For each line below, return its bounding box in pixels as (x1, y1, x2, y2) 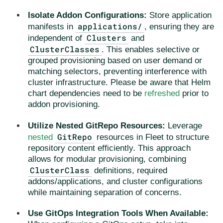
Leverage (165, 120, 202, 130)
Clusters (87, 32, 127, 43)
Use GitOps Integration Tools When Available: (28, 208, 209, 218)
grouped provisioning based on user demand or (28, 56, 202, 66)
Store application (147, 10, 212, 20)
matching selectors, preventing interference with (28, 67, 207, 77)
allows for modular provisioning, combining (28, 154, 186, 164)
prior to (180, 89, 209, 99)
